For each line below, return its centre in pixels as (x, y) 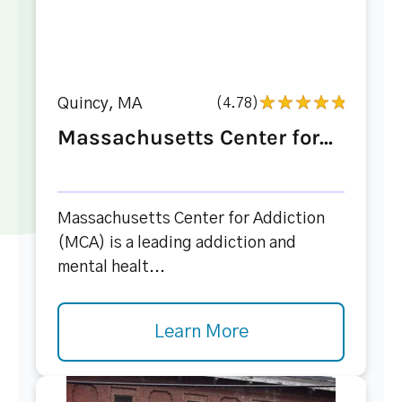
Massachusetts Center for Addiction (191, 219)
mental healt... (111, 267)
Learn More (201, 332)
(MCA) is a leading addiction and (177, 243)
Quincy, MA (100, 104)
